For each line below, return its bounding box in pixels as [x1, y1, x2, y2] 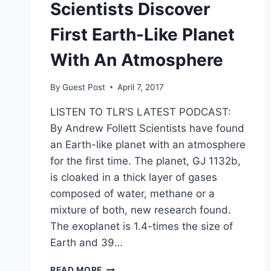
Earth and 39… [50, 236, 123, 249]
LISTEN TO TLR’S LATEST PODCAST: [50, 105, 231, 118]
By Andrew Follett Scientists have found [50, 122, 244, 134]
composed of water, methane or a [50, 187, 215, 200]
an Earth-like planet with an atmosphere [50, 138, 246, 151]
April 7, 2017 [117, 82, 165, 92]
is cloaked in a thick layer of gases [50, 171, 217, 183]
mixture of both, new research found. [50, 203, 231, 216]
